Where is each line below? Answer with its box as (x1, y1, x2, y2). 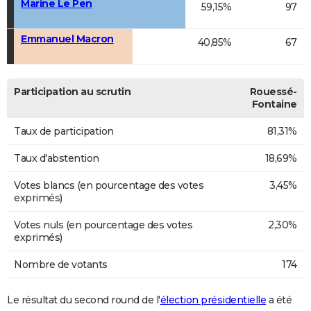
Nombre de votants (14, 258, 108, 271)
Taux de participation (14, 125, 114, 138)
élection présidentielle (160, 294, 266, 307)
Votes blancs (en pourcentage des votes (14, 179, 203, 192)
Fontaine (251, 98, 297, 111)
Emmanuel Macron (21, 33, 114, 46)
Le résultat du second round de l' (7, 294, 160, 307)
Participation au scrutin (14, 85, 131, 99)
